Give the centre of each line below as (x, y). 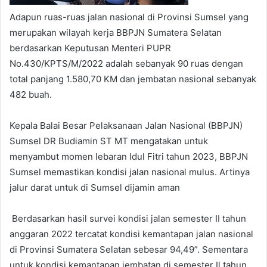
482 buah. (32, 95)
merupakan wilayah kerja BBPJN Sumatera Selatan (116, 33)
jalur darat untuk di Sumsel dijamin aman (95, 188)
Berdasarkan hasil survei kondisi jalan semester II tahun (128, 219)
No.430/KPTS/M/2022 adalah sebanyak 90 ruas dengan (126, 64)
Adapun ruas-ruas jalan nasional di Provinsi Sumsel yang (129, 17)
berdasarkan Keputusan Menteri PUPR (90, 48)
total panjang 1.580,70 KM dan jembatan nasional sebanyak (133, 79)
